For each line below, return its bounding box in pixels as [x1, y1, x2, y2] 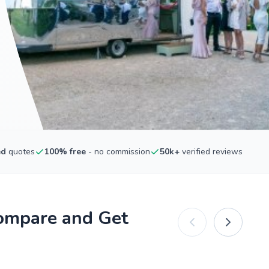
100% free [44, 146, 86, 157]
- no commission [86, 146, 150, 157]
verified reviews [180, 146, 243, 157]
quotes [6, 146, 35, 157]
